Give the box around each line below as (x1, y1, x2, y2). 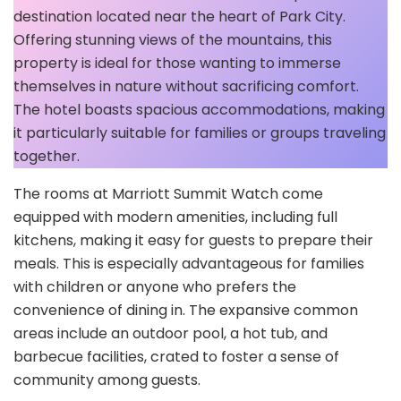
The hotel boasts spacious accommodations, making (13, 99, 385, 121)
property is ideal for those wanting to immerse (13, 53, 341, 74)
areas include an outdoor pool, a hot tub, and (13, 323, 328, 345)
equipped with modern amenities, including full (13, 207, 337, 228)
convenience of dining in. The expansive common (13, 300, 358, 321)
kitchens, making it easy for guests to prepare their (13, 230, 373, 252)
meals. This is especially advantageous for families (13, 253, 364, 275)
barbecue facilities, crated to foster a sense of (13, 346, 339, 368)
